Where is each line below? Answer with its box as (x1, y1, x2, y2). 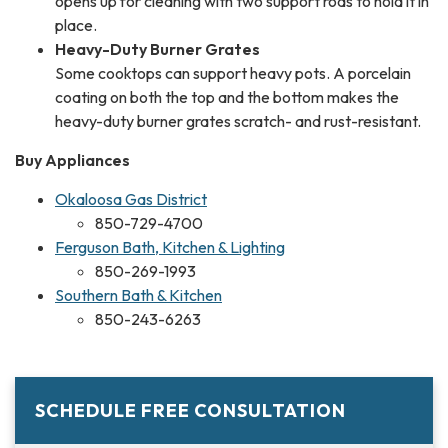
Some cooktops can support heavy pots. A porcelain (55, 63, 411, 84)
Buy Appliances (15, 150, 130, 171)
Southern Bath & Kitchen (55, 285, 222, 306)
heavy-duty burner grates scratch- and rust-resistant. (55, 111, 421, 132)
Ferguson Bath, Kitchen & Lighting (55, 237, 285, 258)
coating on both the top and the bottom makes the (55, 87, 399, 108)
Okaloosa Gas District (55, 189, 207, 210)
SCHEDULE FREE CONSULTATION (35, 399, 346, 423)
